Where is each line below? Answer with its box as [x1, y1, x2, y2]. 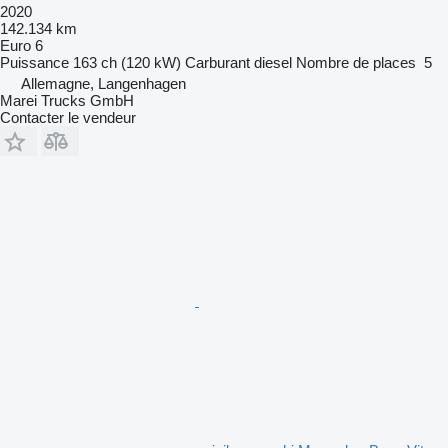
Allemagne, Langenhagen [21, 74, 186, 92]
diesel [254, 53, 292, 71]
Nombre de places [296, 53, 416, 71]
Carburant [185, 53, 250, 71]
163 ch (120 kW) [73, 53, 181, 71]
